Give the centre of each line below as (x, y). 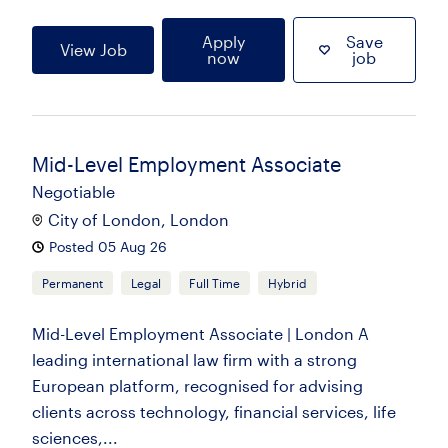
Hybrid (287, 283)
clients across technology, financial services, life (214, 411)
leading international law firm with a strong (194, 359)
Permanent (72, 283)
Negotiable (73, 191)
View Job (93, 49)
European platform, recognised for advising (197, 385)
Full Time (214, 283)
